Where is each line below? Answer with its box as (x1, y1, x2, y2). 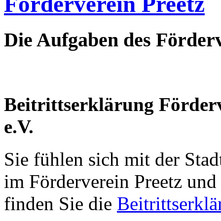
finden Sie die (4, 193, 117, 215)
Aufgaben (37, 28, 118, 51)
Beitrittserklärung (4, 93, 154, 115)
